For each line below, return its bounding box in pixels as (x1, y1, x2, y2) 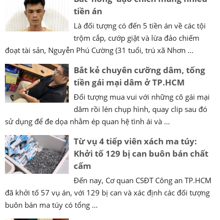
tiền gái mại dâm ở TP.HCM (74, 76, 185, 88)
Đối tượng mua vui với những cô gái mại (74, 91, 210, 102)
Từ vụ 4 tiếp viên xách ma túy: (74, 135, 197, 147)
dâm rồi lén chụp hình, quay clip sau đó (74, 104, 207, 114)
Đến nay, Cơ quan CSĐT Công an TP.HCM (74, 175, 212, 185)
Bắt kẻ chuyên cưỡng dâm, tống (74, 64, 205, 76)
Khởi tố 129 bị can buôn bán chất (74, 147, 208, 159)
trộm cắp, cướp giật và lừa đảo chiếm (74, 32, 199, 43)
